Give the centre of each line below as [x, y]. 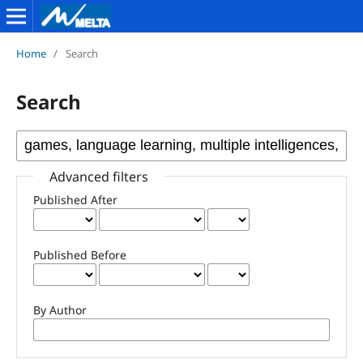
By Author [60, 310]
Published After [75, 199]
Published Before [79, 254]
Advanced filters [98, 176]
